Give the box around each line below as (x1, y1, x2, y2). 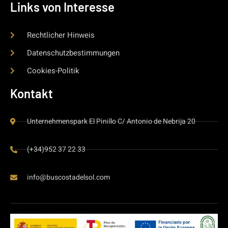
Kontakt (10, 86, 53, 101)
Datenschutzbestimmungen (26, 47, 120, 59)
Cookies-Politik (26, 65, 79, 77)
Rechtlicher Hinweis (26, 30, 95, 41)
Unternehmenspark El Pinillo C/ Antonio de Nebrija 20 (26, 116, 195, 127)
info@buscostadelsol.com (26, 172, 110, 183)
